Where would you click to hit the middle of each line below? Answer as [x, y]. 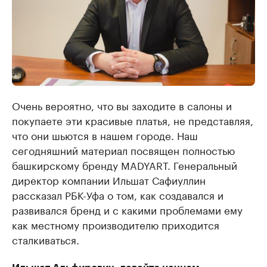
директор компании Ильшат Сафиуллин [109, 180]
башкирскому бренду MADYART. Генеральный [125, 165]
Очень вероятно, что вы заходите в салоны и [122, 105]
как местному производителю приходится [116, 224]
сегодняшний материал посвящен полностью [123, 150]
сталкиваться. [46, 239]
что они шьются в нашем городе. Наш [105, 135]
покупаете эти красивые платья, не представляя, [133, 120]
